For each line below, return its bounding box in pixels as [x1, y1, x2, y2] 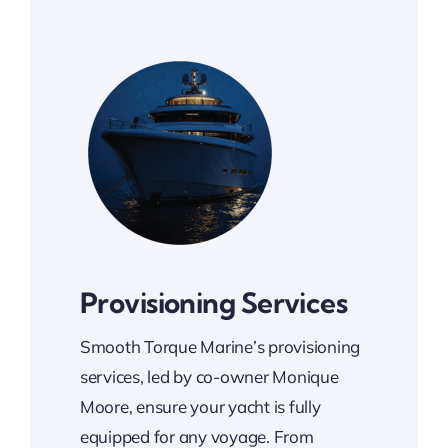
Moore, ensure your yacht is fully [79, 396, 321, 417]
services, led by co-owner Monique [79, 366, 339, 387]
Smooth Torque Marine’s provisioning [79, 336, 361, 357]
